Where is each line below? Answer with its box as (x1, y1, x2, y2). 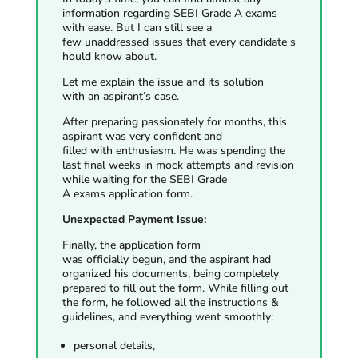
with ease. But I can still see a (62, 19, 212, 35)
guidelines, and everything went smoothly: (62, 308, 273, 324)
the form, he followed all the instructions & (62, 294, 279, 310)
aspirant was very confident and (62, 128, 222, 144)
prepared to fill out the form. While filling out (62, 280, 288, 296)
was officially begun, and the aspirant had (62, 251, 271, 267)
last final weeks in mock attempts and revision (62, 157, 294, 173)
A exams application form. (62, 185, 196, 201)
